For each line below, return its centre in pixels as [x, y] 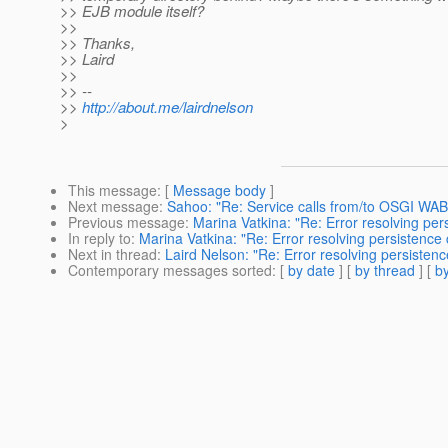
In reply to [99, 238]
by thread [385, 270]
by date [311, 270]
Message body [219, 190]
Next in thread [112, 254]
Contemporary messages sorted [170, 270]
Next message [113, 206]
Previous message [126, 222]
